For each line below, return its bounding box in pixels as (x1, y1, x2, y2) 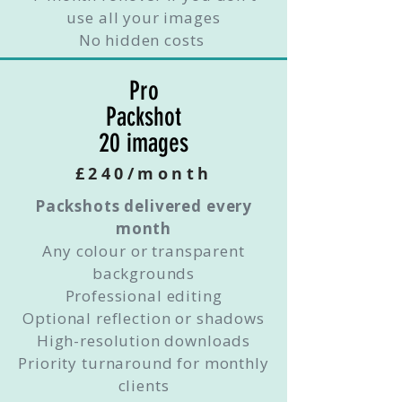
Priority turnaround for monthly (18, 353, 269, 373)
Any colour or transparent (42, 240, 245, 261)
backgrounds (92, 263, 196, 284)
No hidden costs (78, 30, 209, 50)
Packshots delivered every (34, 196, 253, 216)
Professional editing (65, 285, 223, 306)
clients (118, 375, 170, 396)
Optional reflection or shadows (22, 308, 265, 328)
